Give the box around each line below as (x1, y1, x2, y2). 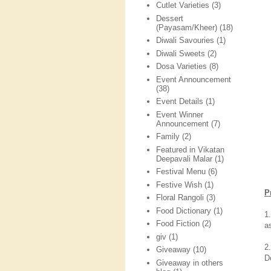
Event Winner (156, 109, 204, 119)
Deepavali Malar (156, 154, 213, 163)
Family (156, 132, 180, 142)
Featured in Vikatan (156, 145, 225, 154)
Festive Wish (156, 180, 203, 189)
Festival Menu (156, 167, 206, 177)
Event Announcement (156, 74, 232, 84)
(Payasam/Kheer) (156, 22, 218, 32)
